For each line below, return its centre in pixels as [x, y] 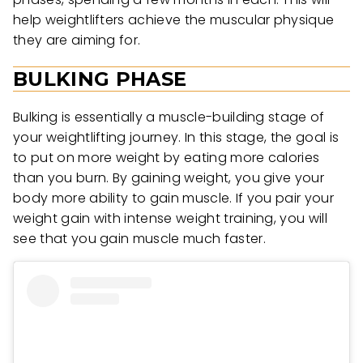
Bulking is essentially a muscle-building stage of [169, 117]
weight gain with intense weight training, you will [171, 219]
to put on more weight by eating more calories [167, 158]
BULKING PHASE [100, 79]
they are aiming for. [77, 40]
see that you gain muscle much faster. [141, 239]
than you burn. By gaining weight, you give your [169, 178]
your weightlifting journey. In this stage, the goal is [176, 138]
